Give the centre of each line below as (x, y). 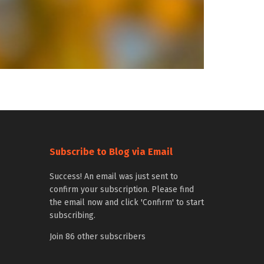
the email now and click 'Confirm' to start (126, 202)
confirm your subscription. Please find (121, 189)
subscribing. (72, 215)
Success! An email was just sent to (113, 176)
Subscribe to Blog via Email (111, 152)
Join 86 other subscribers (97, 237)
